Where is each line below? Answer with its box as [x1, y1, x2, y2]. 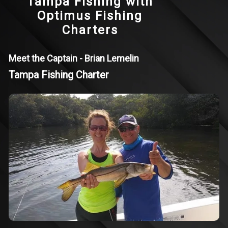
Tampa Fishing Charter [9, 69, 109, 81]
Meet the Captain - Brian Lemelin [9, 53, 139, 64]
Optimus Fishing [37, 9, 143, 23]
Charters [62, 23, 118, 37]
